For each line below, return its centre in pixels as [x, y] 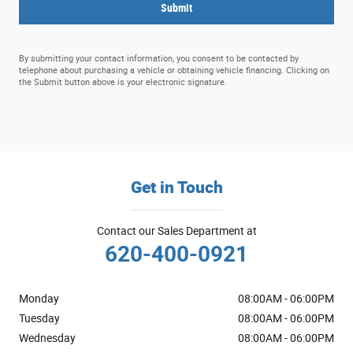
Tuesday [39, 319]
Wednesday [47, 338]
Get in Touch [176, 187]
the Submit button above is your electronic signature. [123, 83]
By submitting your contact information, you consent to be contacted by [159, 59]
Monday [39, 299]
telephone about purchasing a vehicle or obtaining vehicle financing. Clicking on [174, 71]
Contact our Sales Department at [176, 231]
